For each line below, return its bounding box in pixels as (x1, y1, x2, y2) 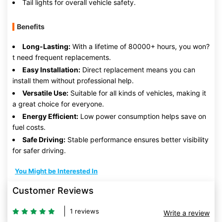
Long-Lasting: (22, 42, 70, 51)
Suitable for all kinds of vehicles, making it (68, 89, 206, 97)
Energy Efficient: (22, 112, 78, 120)
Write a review (164, 209, 210, 217)
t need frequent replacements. (12, 53, 111, 61)
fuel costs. (12, 123, 46, 131)
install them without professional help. (12, 76, 134, 85)
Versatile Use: (22, 89, 68, 97)
